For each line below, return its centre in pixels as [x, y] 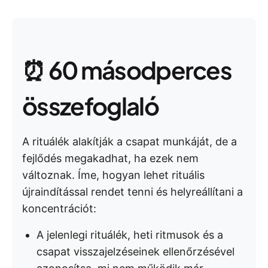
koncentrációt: [59, 208]
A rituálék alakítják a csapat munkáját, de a [130, 141]
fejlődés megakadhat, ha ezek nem [110, 158]
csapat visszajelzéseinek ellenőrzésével [135, 252]
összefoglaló [90, 106]
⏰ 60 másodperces [127, 70]
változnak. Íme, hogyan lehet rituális [113, 175]
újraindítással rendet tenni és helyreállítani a [133, 192]
